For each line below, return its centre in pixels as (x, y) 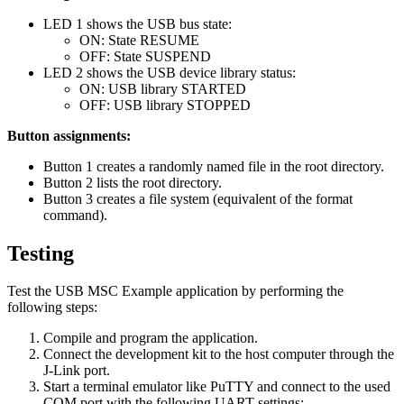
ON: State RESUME (139, 40)
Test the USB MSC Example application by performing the (175, 291)
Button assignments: (69, 135)
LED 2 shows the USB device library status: (170, 72)
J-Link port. (77, 371)
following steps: (52, 308)
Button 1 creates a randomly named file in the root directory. (214, 166)
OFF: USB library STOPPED (165, 105)
